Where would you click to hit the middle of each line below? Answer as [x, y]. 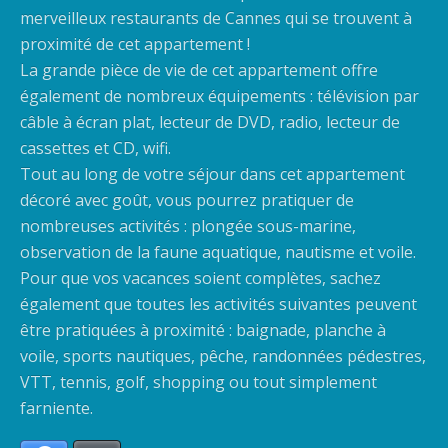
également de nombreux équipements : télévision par [219, 96]
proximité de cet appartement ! [135, 44]
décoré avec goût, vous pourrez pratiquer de [187, 200]
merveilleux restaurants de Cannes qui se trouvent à [216, 18]
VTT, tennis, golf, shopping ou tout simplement [198, 382]
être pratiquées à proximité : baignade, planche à [203, 330]
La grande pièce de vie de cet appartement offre [199, 70]
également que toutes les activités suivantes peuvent [218, 304]
